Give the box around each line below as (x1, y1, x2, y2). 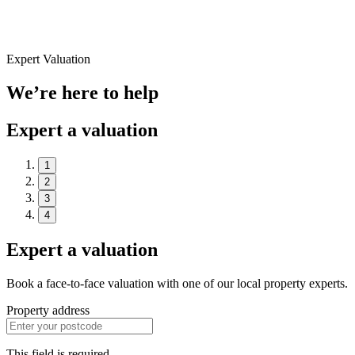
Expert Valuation (6, 52, 90, 67)
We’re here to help (6, 82, 158, 104)
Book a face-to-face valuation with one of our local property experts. (6, 276, 348, 290)
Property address (6, 303, 90, 317)
